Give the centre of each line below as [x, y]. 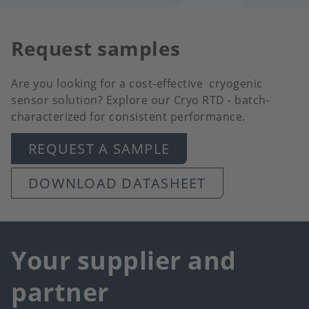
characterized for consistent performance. [130, 117]
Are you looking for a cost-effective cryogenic [137, 84]
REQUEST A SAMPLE [99, 149]
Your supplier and [124, 261]
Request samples [96, 49]
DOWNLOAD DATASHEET [117, 183]
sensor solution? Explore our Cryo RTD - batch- [140, 100]
